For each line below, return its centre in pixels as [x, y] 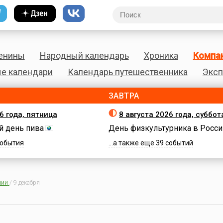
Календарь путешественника [127, 72]
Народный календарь [84, 56]
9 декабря [26, 183]
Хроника [161, 56]
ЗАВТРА [124, 96]
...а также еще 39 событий [151, 143]
